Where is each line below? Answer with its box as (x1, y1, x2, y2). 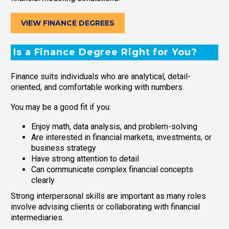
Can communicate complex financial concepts (31, 165, 193, 175)
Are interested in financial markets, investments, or (31, 132, 212, 143)
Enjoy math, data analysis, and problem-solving (31, 122, 197, 132)
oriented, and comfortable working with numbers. (11, 82, 184, 93)
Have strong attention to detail (31, 154, 139, 164)
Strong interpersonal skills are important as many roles (11, 191, 206, 201)
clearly (31, 175, 55, 186)
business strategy (31, 143, 96, 153)
